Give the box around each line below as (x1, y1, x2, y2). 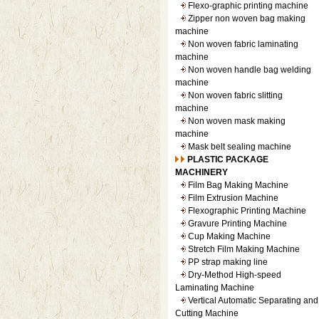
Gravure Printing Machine (187, 219, 287, 229)
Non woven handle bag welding (187, 65, 311, 75)
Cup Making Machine (187, 231, 271, 241)
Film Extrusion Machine (187, 193, 278, 203)
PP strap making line (187, 257, 268, 267)
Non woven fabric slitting (187, 90, 283, 100)
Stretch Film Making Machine (187, 244, 300, 254)
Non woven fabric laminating (187, 39, 298, 49)
